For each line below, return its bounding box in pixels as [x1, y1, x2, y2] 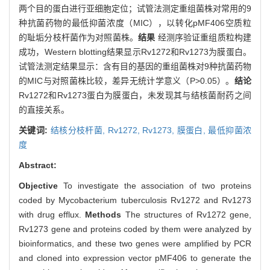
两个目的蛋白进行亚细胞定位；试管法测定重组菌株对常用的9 [19, 3, 251, 13]
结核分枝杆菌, [50, 125, 108, 135]
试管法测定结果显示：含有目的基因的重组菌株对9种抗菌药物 [19, 61, 251, 71]
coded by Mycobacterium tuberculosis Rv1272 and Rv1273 [19, 195, 251, 205]
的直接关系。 [19, 104, 69, 115]
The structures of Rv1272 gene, [125, 209, 251, 219]
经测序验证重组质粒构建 [157, 32, 252, 42]
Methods [85, 209, 125, 219]
